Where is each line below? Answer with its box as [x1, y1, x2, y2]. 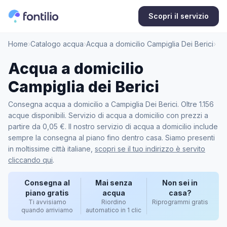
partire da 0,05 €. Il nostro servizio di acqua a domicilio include [8, 122, 218, 131]
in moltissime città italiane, [8, 144, 95, 153]
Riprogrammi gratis [152, 198, 208, 206]
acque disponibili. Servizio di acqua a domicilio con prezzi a [8, 111, 208, 120]
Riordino [101, 198, 126, 206]
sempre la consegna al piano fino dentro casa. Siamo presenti [8, 133, 215, 142]
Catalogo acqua [30, 40, 84, 48]
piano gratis [25, 188, 69, 197]
